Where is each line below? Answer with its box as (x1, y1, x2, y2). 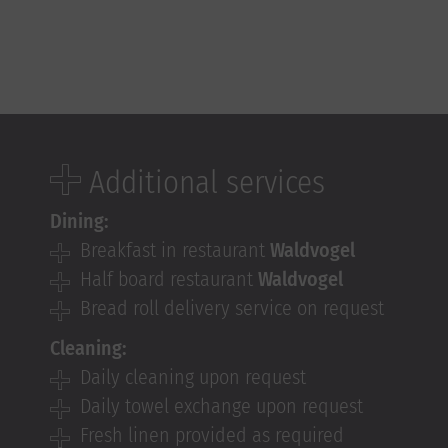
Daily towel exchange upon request (80, 394, 363, 418)
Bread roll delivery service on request (80, 296, 384, 320)
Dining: (50, 209, 109, 233)
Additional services (81, 164, 325, 201)
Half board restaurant (80, 267, 258, 291)
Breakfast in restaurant (80, 238, 270, 262)
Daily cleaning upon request (80, 365, 306, 389)
